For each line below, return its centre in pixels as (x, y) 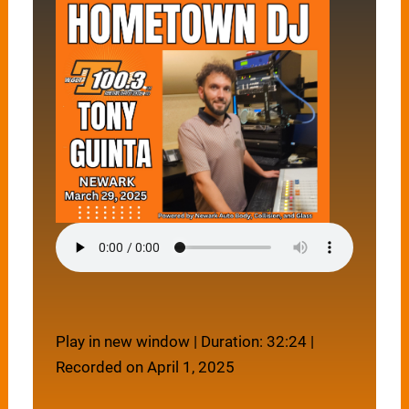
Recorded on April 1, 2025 (146, 367)
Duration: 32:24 (254, 342)
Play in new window (123, 342)
